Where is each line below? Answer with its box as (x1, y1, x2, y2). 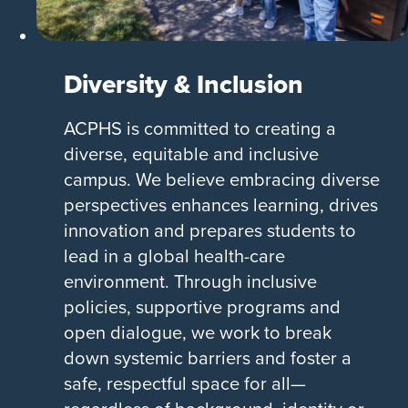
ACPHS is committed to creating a (64, 114, 336, 141)
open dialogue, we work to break (64, 318, 331, 345)
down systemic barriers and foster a (64, 343, 352, 371)
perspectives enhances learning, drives (64, 190, 378, 218)
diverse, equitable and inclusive (64, 139, 319, 167)
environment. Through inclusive (64, 267, 317, 294)
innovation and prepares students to (64, 216, 356, 243)
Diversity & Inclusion (64, 65, 303, 103)
